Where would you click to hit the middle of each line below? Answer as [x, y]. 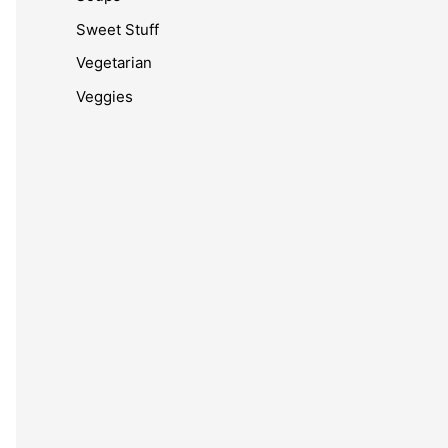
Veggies [104, 96]
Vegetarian [114, 63]
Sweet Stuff [117, 29]
